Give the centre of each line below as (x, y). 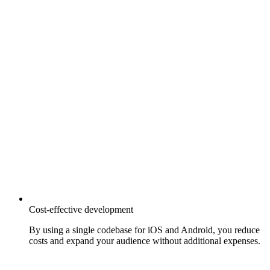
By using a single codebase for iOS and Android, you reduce (144, 230)
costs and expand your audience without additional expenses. (145, 241)
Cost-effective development (81, 210)
